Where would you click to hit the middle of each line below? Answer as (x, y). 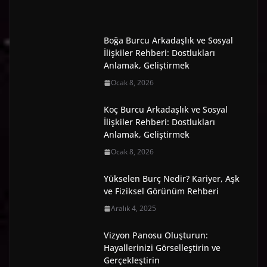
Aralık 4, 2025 (133, 209)
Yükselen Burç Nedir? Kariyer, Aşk (172, 179)
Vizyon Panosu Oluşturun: (156, 235)
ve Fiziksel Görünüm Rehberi (161, 191)
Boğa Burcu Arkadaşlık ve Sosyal (168, 41)
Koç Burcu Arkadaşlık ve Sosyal (166, 110)
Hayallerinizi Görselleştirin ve (162, 248)
